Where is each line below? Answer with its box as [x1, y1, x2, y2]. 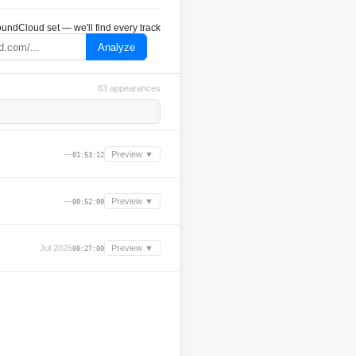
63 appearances [98, 83, 161, 93]
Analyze [98, 41, 135, 53]
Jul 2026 [40, 243, 72, 253]
